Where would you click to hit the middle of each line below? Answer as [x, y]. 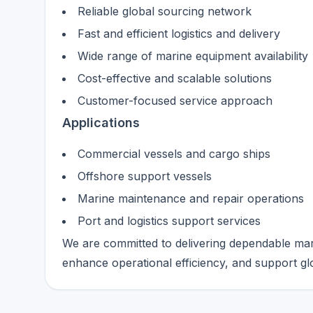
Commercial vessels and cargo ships [174, 154]
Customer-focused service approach [175, 101]
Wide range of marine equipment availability [193, 56]
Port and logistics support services [169, 221]
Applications [101, 123]
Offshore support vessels [145, 176]
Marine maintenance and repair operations [191, 198]
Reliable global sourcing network [165, 11]
